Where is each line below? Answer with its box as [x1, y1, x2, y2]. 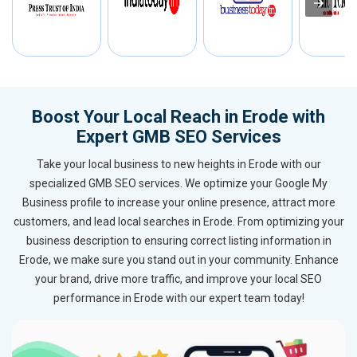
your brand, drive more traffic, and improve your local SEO [35, 273, 322, 286]
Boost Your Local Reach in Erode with [32, 107, 325, 127]
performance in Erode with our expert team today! [53, 292, 304, 305]
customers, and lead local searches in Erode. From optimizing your [13, 215, 344, 229]
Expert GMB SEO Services [76, 127, 281, 147]
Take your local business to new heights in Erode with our [36, 158, 321, 171]
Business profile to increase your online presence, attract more [22, 196, 335, 210]
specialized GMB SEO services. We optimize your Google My [29, 177, 328, 190]
